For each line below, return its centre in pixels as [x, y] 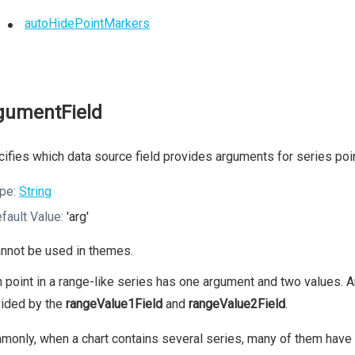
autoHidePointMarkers [87, 24]
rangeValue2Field [237, 304]
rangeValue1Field [114, 304]
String [35, 192]
